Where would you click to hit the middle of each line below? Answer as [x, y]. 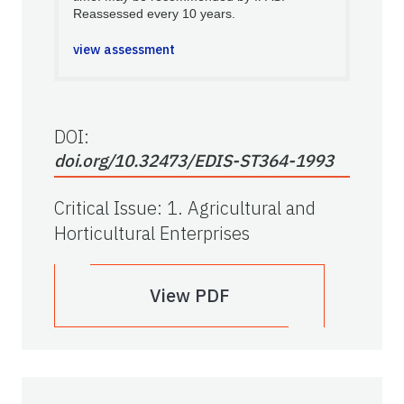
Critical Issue [106, 208]
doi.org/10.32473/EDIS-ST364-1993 [194, 161]
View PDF [189, 296]
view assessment [124, 50]
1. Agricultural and [241, 208]
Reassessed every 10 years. [154, 14]
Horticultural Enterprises [152, 234]
